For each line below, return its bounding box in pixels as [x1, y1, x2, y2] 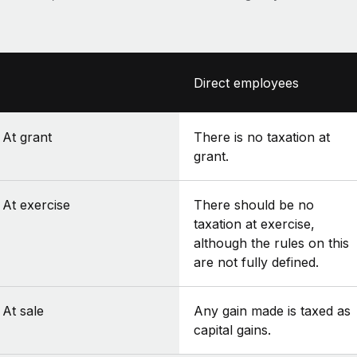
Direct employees [193, 75, 299, 92]
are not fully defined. [193, 254, 319, 271]
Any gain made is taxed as [193, 303, 351, 320]
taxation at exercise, [193, 216, 315, 233]
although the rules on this [193, 235, 349, 252]
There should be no [193, 197, 314, 214]
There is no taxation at [193, 129, 330, 146]
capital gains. [193, 322, 271, 339]
